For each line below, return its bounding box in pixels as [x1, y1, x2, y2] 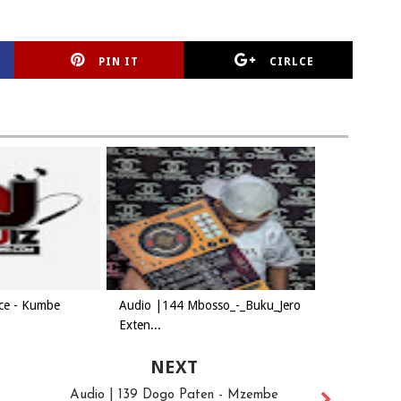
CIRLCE [269, 55, 314, 68]
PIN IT [98, 55, 140, 68]
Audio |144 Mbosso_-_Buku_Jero [119, 298, 301, 312]
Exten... [119, 318, 161, 332]
